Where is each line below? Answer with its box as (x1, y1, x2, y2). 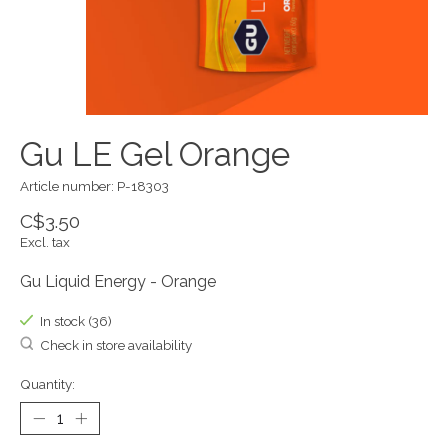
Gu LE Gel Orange (20, 134, 290, 174)
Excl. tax (20, 234, 70, 251)
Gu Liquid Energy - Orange (20, 272, 216, 292)
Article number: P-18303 (20, 177, 169, 194)
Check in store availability (39, 336, 192, 353)
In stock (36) (39, 313, 112, 330)
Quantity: (20, 375, 75, 392)
